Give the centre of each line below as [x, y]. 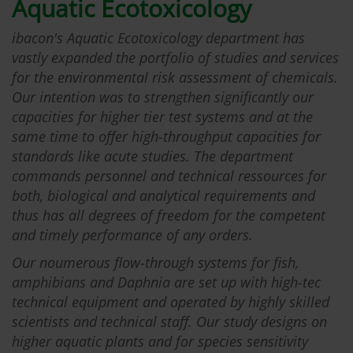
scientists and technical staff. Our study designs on [169, 321]
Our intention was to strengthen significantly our [163, 97]
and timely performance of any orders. [132, 234]
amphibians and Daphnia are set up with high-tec [166, 282]
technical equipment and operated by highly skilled [171, 301]
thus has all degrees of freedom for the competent [169, 215]
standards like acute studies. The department [152, 156]
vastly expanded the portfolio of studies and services [175, 57]
